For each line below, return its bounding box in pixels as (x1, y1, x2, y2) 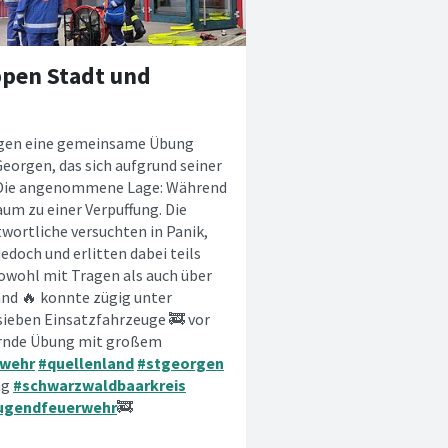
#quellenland (38, 353, 134, 373)
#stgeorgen (137, 353, 224, 373)
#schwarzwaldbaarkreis (13, 375, 186, 395)
